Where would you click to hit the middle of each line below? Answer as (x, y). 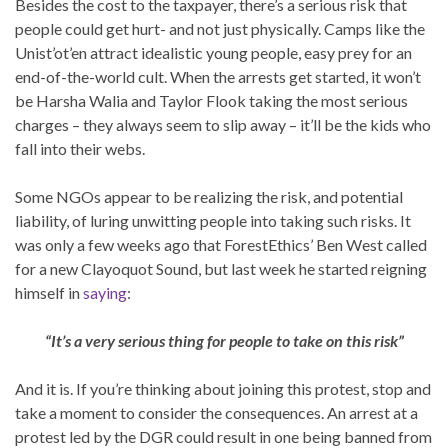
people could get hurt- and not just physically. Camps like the (220, 29)
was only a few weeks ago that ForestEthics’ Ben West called (221, 245)
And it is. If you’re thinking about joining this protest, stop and (223, 389)
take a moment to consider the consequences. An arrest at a (216, 413)
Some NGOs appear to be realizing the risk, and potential (209, 197)
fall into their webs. (80, 149)
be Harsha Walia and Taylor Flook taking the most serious (211, 101)
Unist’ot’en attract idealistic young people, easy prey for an (213, 53)
